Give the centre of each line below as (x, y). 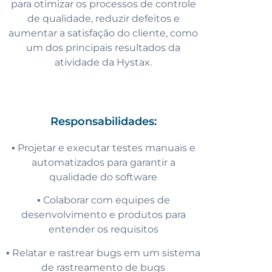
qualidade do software (103, 177)
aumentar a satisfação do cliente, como (103, 33)
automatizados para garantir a (103, 163)
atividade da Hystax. (103, 62)
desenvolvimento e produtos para (103, 215)
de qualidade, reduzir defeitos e (103, 18)
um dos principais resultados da (103, 47)
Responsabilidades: (103, 122)
